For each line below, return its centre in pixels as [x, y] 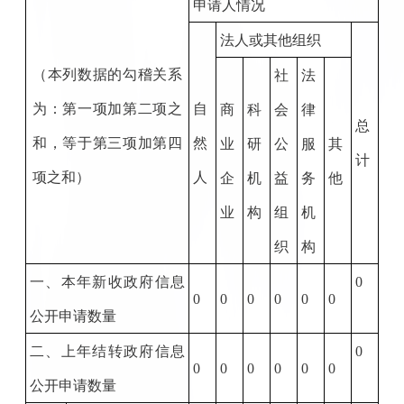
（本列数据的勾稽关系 [107, 74]
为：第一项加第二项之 [107, 108]
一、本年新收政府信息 [107, 281]
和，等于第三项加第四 [107, 142]
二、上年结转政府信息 [107, 351]
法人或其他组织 [270, 40]
